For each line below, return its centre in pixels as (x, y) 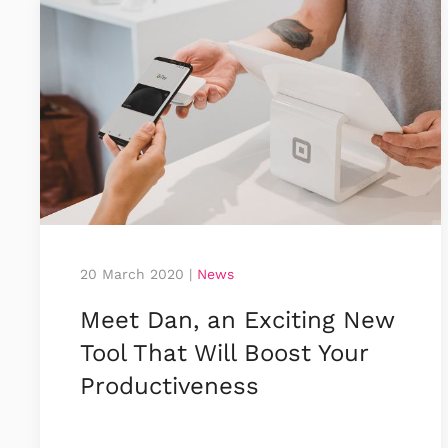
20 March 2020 (132, 273)
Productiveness (169, 385)
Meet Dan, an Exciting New (237, 319)
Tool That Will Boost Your (224, 352)
